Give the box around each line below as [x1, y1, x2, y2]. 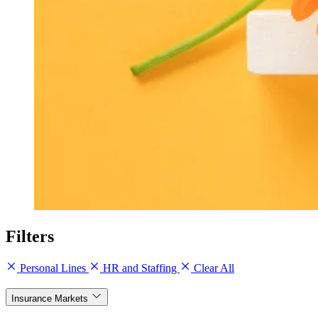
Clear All [191, 261, 234, 274]
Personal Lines [17, 261, 89, 274]
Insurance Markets [11, 292, 88, 304]
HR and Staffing [100, 261, 180, 274]
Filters [6, 226, 54, 246]
